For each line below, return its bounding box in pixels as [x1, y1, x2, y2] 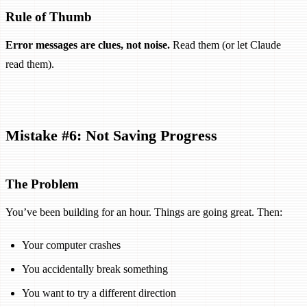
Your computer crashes [22, 238, 121, 251]
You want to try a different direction [22, 286, 176, 299]
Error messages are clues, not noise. [5, 38, 170, 51]
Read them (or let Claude [170, 38, 281, 51]
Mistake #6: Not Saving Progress [5, 126, 217, 144]
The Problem [5, 176, 79, 191]
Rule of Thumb [5, 9, 92, 24]
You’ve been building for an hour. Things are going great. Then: [5, 206, 282, 218]
